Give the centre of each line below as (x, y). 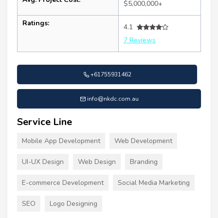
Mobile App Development (61, 141)
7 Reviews (140, 40)
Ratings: (36, 23)
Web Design (97, 162)
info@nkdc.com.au (113, 99)
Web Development (143, 141)
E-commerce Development (63, 183)
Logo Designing (73, 204)
